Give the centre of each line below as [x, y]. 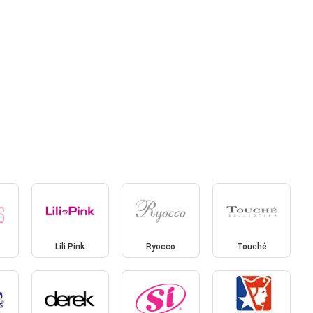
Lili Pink [70, 247]
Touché [252, 247]
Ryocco [161, 247]
